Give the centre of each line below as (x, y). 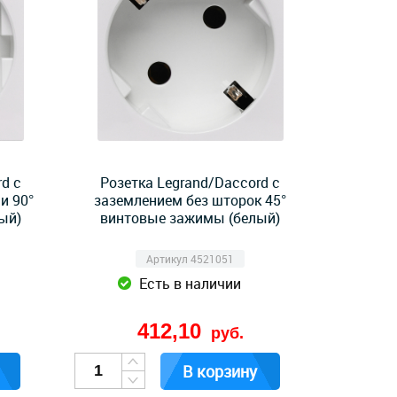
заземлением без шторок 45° (191, 200)
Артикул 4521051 (191, 259)
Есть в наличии (191, 284)
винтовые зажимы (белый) (191, 218)
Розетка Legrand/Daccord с (191, 183)
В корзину (220, 371)
